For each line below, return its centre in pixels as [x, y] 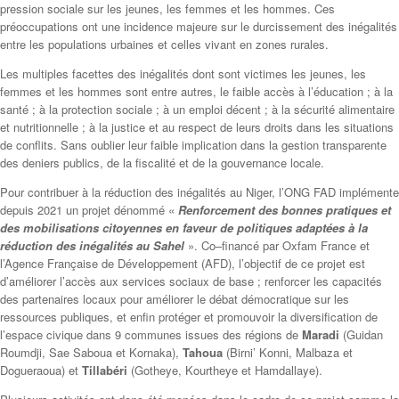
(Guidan [361, 334]
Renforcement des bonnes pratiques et [285, 209]
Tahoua [203, 352]
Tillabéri [105, 370]
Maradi [321, 334]
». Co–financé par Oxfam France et [277, 245]
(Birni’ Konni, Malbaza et [288, 352]
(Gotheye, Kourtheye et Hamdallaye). [225, 370]
